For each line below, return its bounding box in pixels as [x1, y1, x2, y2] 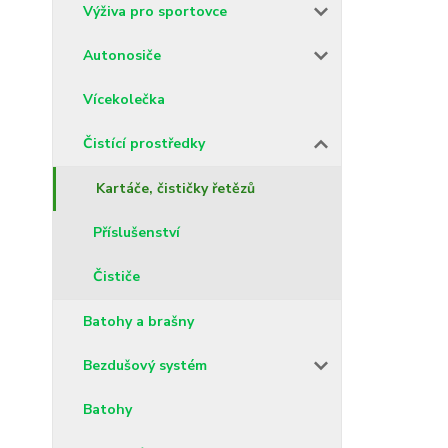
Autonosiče [83, 45, 161, 65]
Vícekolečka [83, 89, 165, 109]
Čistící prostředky [83, 133, 205, 153]
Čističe [93, 266, 140, 286]
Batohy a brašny [83, 311, 194, 331]
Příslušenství [93, 222, 180, 242]
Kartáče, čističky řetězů [96, 178, 255, 198]
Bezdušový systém [83, 355, 207, 375]
